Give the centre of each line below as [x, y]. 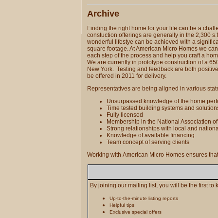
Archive [103, 14]
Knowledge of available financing [151, 135]
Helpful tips [122, 205]
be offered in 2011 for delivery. [127, 76]
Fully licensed [125, 115]
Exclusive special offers [136, 212]
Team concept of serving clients [148, 142]
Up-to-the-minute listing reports [144, 198]
